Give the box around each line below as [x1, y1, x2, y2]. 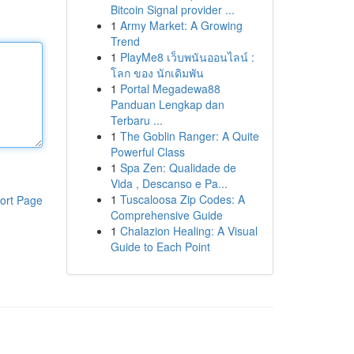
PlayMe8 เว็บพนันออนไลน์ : [119, 49, 254, 65]
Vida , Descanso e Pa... [110, 175, 228, 191]
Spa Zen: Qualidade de [119, 160, 236, 175]
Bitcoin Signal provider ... [110, 2, 235, 17]
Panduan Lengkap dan [110, 96, 224, 112]
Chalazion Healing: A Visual [119, 223, 258, 239]
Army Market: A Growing [119, 17, 243, 33]
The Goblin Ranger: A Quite [119, 128, 259, 144]
